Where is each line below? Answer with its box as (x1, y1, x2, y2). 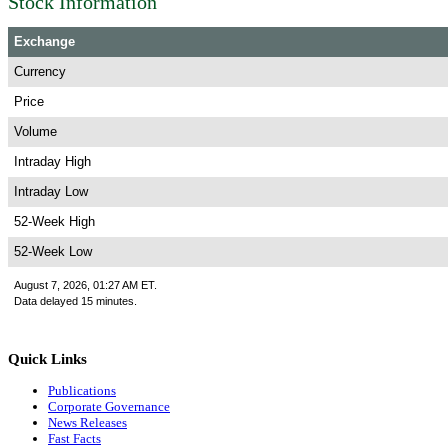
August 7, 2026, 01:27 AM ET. (14, 278, 157, 291)
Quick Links (8, 350, 87, 368)
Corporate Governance (48, 399, 170, 415)
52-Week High (14, 213, 95, 229)
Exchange (14, 33, 75, 49)
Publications (48, 383, 116, 399)
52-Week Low (14, 243, 92, 259)
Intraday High (14, 153, 91, 169)
